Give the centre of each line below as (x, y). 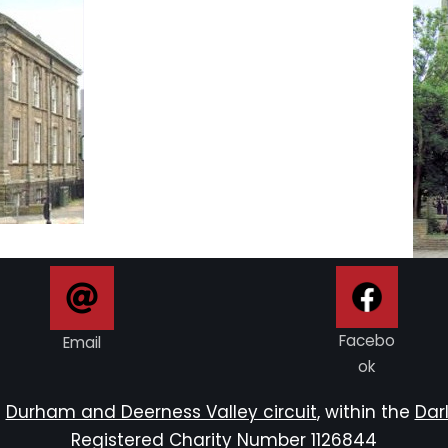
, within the (365, 412)
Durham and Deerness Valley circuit (161, 412)
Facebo (366, 340)
